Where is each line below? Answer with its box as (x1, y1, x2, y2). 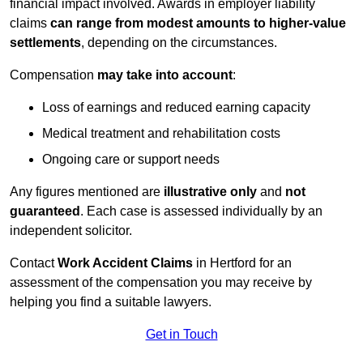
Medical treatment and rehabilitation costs (42, 126, 280, 141)
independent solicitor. (10, 224, 132, 238)
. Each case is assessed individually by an (80, 204, 322, 219)
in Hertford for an (196, 256, 292, 271)
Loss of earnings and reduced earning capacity (42, 100, 310, 115)
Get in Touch (145, 327, 218, 342)
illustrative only (164, 185, 257, 199)
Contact (10, 256, 58, 271)
